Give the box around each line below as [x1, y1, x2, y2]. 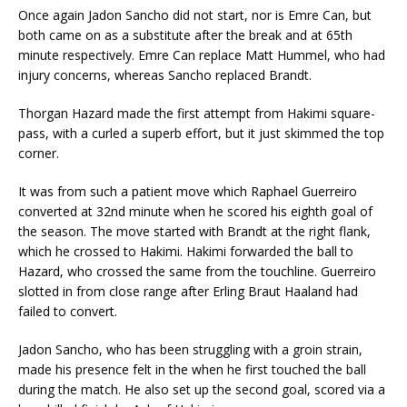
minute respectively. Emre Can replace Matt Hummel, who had [18, 46, 385, 65]
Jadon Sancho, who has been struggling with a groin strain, [18, 341, 362, 359]
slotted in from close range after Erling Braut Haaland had [18, 283, 358, 301]
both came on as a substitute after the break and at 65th [18, 26, 352, 45]
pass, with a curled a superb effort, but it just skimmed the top [18, 124, 384, 143]
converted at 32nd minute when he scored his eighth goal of [18, 203, 372, 221]
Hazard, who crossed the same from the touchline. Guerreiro [18, 263, 376, 281]
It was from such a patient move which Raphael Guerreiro [18, 183, 357, 201]
